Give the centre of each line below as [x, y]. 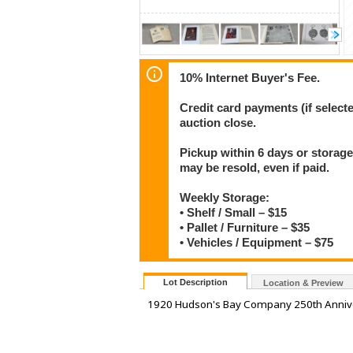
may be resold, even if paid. [255, 167]
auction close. [218, 123]
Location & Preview [303, 283]
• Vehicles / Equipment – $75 [257, 242]
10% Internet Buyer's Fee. [250, 78]
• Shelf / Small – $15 [234, 212]
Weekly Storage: [225, 197]
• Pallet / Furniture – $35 [245, 227]
